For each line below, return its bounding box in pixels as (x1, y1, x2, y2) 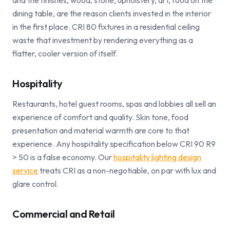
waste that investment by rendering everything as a (12, 35, 193, 45)
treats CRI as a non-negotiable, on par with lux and (38, 165, 216, 176)
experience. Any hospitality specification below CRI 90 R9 (12, 139, 216, 149)
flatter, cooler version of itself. (12, 48, 118, 59)
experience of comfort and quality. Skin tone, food (12, 112, 188, 122)
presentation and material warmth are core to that (12, 125, 189, 136)
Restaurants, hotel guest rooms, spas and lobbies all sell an (12, 99, 216, 109)
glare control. (12, 179, 59, 189)
